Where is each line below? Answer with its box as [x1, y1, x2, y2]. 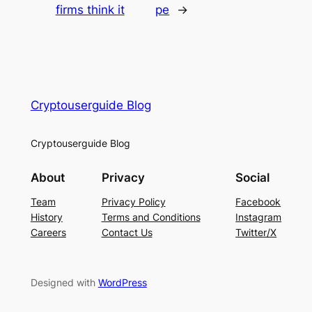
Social [235, 171, 270, 185]
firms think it [55, 2, 125, 17]
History [30, 211, 63, 224]
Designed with [30, 276, 98, 289]
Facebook [235, 196, 281, 208]
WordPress [97, 276, 147, 289]
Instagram [235, 211, 282, 224]
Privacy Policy [101, 196, 166, 208]
